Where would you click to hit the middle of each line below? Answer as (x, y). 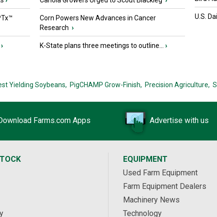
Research (55, 28)
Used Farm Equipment (160, 173)
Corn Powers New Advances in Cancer (98, 18)
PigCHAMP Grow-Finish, (106, 85)
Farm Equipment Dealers (165, 186)
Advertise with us (179, 121)
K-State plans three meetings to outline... (102, 46)
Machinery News (151, 200)
